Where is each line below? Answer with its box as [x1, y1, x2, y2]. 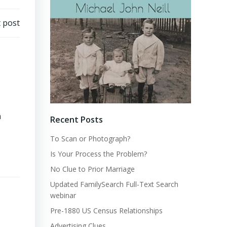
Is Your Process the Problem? [50, 149, 147, 159]
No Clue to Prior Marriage [50, 164, 135, 174]
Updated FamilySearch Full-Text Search [50, 179, 178, 190]
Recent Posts [50, 114, 103, 126]
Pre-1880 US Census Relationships [50, 206, 163, 216]
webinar [50, 191, 76, 201]
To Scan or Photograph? [50, 134, 130, 144]
